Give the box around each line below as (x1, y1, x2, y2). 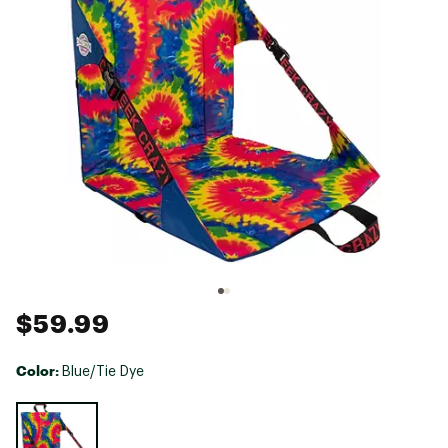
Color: (16, 361, 62, 379)
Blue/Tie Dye (62, 364, 144, 379)
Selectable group (15, 402, 120, 416)
